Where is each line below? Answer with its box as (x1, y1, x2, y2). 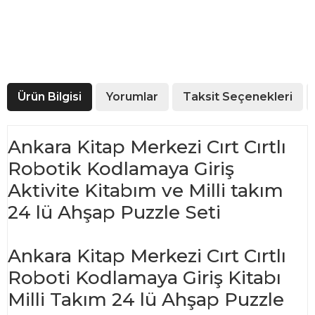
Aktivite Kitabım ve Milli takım (8, 179, 283, 202)
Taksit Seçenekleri (183, 90, 292, 103)
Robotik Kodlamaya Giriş (8, 157, 234, 180)
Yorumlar (106, 90, 158, 103)
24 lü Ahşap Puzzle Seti (8, 201, 221, 224)
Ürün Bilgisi (18, 90, 82, 103)
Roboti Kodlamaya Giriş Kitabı (8, 266, 281, 289)
